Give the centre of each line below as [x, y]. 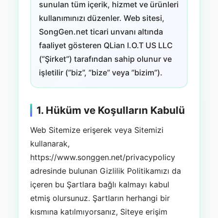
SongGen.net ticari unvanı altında [101, 32]
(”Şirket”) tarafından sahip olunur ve [105, 59]
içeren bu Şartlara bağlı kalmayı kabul [100, 184]
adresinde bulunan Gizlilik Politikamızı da [105, 171]
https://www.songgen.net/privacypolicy [102, 157]
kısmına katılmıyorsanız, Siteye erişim [99, 211]
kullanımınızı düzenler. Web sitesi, [101, 18]
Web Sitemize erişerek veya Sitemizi [97, 130]
